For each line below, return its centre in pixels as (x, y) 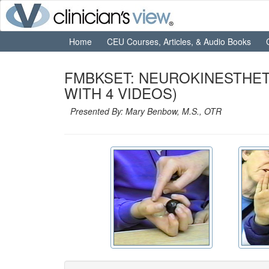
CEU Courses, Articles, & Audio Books (179, 41)
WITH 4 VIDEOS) (121, 93)
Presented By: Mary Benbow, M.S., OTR (146, 111)
